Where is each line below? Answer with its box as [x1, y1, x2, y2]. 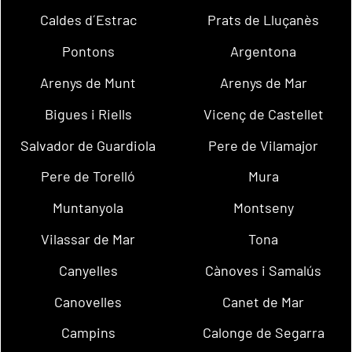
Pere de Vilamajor [208, 136, 319, 154]
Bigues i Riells [44, 104, 132, 123]
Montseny [233, 199, 294, 217]
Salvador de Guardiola [20, 136, 156, 154]
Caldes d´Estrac [39, 11, 137, 29]
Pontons [61, 42, 115, 60]
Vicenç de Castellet [203, 104, 324, 123]
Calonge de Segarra [202, 324, 324, 342]
